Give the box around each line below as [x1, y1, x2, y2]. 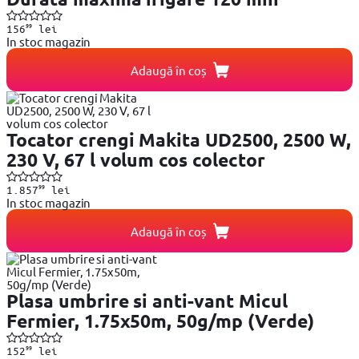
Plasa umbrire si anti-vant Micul [6, 289, 288, 313]
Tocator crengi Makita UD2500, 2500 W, [6, 128, 351, 152]
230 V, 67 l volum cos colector [6, 148, 265, 172]
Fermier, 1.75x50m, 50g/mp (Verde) [6, 309, 314, 333]
